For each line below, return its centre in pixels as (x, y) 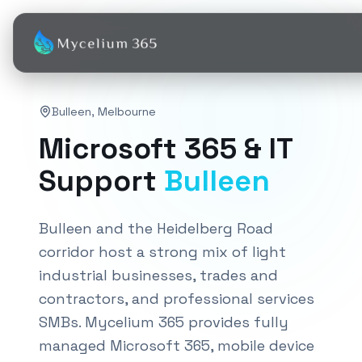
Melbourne (127, 112)
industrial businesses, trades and (158, 275)
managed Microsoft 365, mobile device (177, 345)
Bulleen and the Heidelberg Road (156, 228)
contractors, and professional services (177, 299)
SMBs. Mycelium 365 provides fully (164, 322)
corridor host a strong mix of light (162, 252)
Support (101, 181)
